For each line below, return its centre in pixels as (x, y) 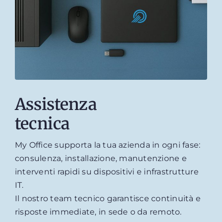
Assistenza (56, 104)
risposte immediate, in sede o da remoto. (98, 212)
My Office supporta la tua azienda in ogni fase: (108, 145)
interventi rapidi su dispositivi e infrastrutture (107, 171)
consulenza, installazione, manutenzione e (101, 158)
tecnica (42, 123)
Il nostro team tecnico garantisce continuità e (108, 198)
